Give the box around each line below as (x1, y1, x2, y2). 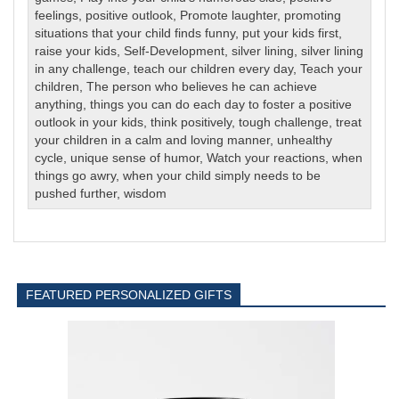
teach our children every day (134, 61, 294, 76)
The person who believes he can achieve (86, 79, 318, 94)
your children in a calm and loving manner (35, 133, 271, 147)
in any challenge (35, 61, 127, 76)
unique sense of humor (70, 151, 200, 165)
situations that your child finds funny (35, 26, 236, 40)
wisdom (124, 186, 167, 200)
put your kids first (242, 26, 339, 40)
